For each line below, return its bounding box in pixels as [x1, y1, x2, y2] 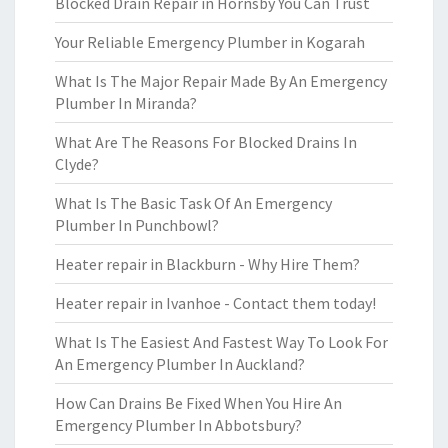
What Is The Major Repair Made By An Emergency [55, 71, 387, 91]
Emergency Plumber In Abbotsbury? [55, 415, 302, 435]
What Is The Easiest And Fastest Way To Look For [55, 332, 388, 352]
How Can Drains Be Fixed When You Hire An [55, 393, 342, 413]
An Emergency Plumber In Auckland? [55, 354, 305, 374]
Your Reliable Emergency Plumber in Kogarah [55, 32, 365, 52]
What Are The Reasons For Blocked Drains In [55, 132, 357, 152]
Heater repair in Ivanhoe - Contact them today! [55, 293, 376, 313]
